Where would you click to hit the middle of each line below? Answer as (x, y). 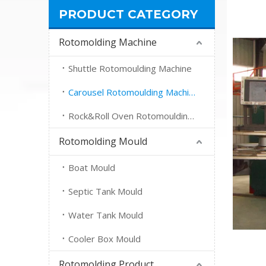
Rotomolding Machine (108, 42)
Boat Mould (92, 167)
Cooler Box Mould (104, 239)
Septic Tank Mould (105, 191)
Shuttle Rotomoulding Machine (130, 68)
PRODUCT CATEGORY (128, 14)
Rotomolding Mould (103, 141)
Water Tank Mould (106, 215)
